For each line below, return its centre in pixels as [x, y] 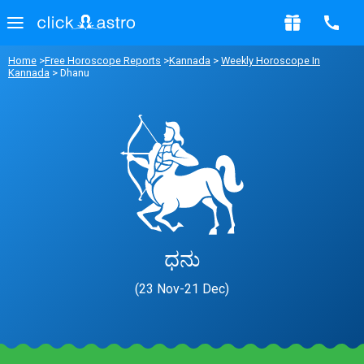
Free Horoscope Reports [103, 61]
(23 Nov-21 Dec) [182, 288]
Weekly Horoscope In [271, 61]
